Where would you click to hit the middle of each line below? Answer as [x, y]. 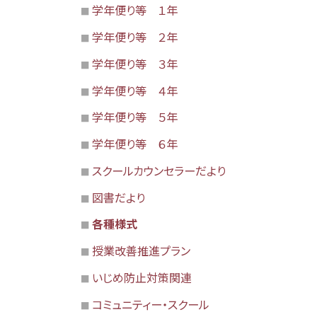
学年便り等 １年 [134, 10]
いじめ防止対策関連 [142, 277]
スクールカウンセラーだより [158, 170]
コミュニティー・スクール [150, 304]
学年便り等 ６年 [134, 144]
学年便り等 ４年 [134, 90]
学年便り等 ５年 [134, 117]
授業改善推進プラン [141, 251]
